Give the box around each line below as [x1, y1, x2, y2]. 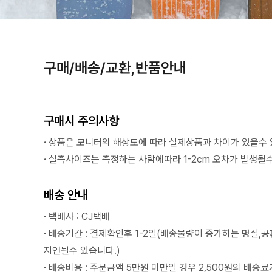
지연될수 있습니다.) [44, 245, 120, 257]
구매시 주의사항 [44, 114, 119, 129]
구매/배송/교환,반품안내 [44, 59, 186, 77]
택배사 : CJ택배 [49, 211, 110, 223]
